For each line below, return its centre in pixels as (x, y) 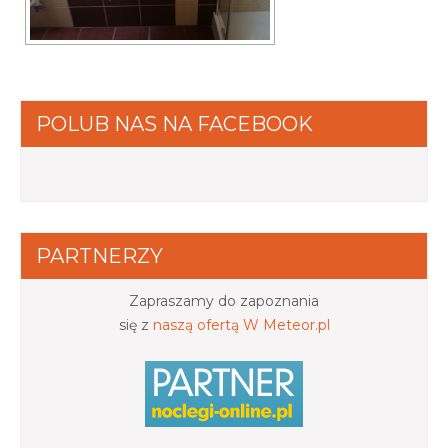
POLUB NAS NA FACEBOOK (174, 124)
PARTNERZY (99, 256)
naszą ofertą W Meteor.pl (241, 325)
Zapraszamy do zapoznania (224, 301)
